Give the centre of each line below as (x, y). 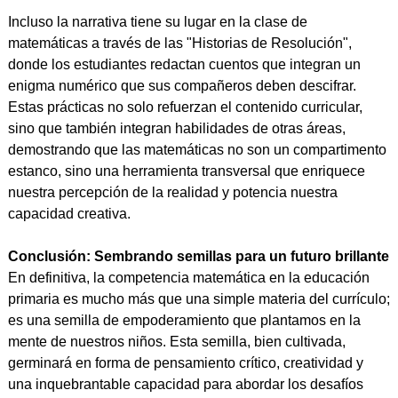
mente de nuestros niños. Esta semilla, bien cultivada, (176, 342)
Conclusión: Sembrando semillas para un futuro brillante (198, 257)
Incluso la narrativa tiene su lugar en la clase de (157, 22)
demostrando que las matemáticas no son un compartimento (197, 150)
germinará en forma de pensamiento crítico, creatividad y (185, 363)
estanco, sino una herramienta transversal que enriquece (186, 171)
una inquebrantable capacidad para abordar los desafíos (185, 385)
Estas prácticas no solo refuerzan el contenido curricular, (185, 107)
